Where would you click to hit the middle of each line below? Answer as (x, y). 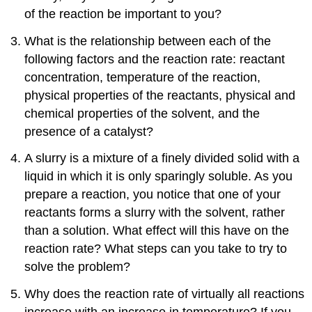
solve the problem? (78, 267)
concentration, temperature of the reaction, (143, 77)
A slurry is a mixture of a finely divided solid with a (162, 158)
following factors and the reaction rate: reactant (155, 59)
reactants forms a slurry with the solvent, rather (155, 213)
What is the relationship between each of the (148, 41)
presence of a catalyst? (89, 131)
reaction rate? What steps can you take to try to (156, 249)
